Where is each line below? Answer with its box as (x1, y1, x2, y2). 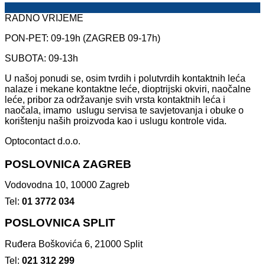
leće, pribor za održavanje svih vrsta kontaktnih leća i (5, 95, 225, 105)
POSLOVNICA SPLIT (5, 216, 115, 230)
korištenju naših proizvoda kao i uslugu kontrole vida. (5, 116, 227, 126)
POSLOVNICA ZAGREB (5, 157, 131, 170)
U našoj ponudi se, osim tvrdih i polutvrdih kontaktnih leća (5, 73, 245, 83)
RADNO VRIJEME (5, 13, 83, 23)
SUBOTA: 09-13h (5, 53, 78, 63)
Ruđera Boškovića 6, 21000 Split (5, 238, 143, 249)
